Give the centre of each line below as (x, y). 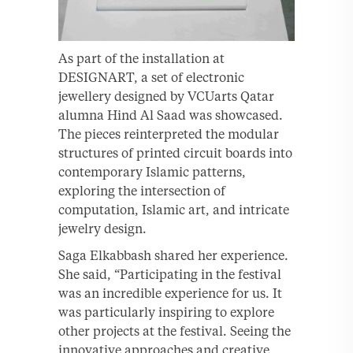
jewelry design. (102, 228)
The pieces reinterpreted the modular (169, 134)
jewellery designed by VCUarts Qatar (166, 96)
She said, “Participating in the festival (170, 274)
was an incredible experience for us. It (170, 293)
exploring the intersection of (142, 190)
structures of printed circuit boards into (175, 152)
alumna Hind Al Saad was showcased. (171, 115)
